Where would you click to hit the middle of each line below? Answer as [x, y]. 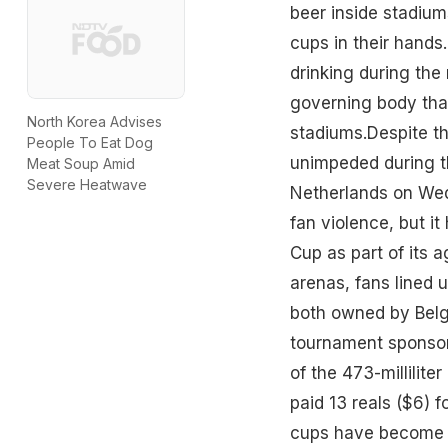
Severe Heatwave [87, 185]
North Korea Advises [94, 122]
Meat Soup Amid [81, 164]
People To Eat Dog [90, 143]
